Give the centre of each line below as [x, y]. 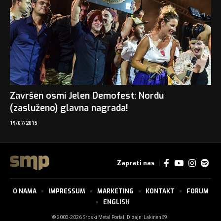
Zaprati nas [136, 163]
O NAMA [24, 191]
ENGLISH [116, 202]
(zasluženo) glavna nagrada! [69, 108]
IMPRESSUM [67, 191]
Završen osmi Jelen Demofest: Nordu [87, 96]
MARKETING [115, 191]
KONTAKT [160, 191]
